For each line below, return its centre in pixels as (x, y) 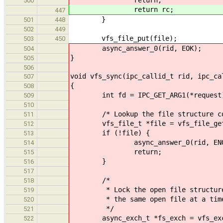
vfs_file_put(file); (123, 38)
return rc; (122, 9)
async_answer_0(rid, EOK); (136, 48)
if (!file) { (110, 133)
